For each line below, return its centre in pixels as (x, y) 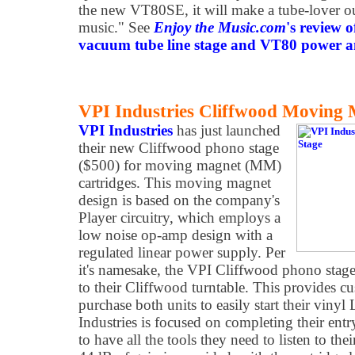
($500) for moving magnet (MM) (180, 165)
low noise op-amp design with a (176, 235)
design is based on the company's (179, 200)
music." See (116, 27)
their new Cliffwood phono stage (179, 148)
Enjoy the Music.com (220, 27)
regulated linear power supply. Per (182, 252)
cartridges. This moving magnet (175, 183)
